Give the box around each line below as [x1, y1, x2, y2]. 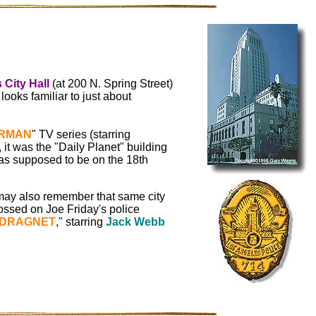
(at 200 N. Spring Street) [49, 78, 173, 90]
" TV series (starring [32, 128, 130, 140]
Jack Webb [106, 216, 165, 228]
